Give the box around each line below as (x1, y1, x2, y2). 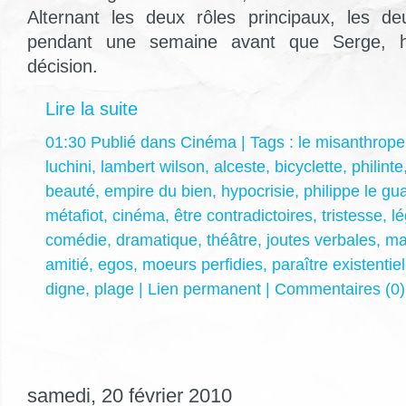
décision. (27, 55, 98, 76)
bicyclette (275, 157, 343, 176)
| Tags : (237, 132, 298, 151)
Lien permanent (148, 279, 261, 298)
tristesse (322, 206, 382, 225)
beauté (45, 181, 95, 200)
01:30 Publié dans (45, 132, 180, 151)
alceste (214, 157, 266, 176)
